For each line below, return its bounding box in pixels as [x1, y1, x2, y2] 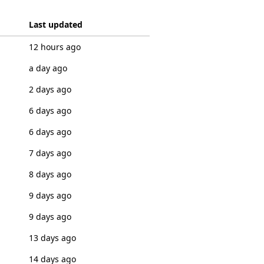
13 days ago [28, 232, 76, 243]
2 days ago [28, 84, 71, 95]
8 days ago [28, 169, 71, 180]
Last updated [28, 19, 82, 30]
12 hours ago [28, 41, 81, 52]
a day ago [28, 62, 67, 74]
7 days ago [28, 147, 71, 159]
